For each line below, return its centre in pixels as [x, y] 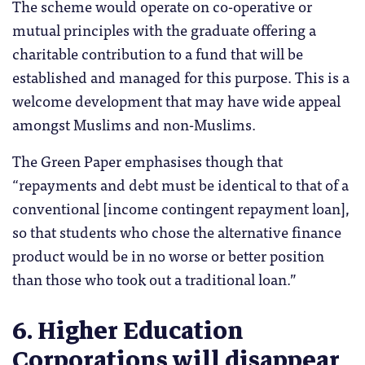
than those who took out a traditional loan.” [154, 279]
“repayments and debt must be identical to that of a [180, 185]
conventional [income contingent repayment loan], [181, 208]
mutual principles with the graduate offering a [164, 30]
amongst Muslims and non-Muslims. [134, 124]
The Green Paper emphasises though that [147, 161]
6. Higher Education [128, 331]
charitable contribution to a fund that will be [158, 53]
